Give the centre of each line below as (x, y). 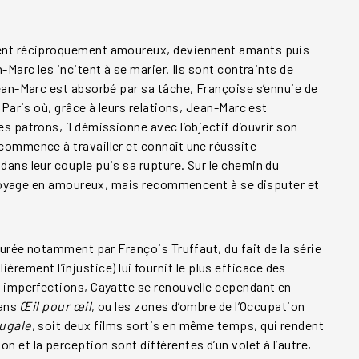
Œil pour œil (56, 306)
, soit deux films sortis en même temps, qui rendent (178, 325)
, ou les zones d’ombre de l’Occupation (198, 306)
